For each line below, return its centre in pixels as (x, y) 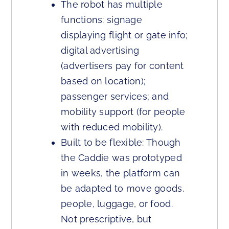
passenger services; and (115, 97)
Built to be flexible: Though (121, 143)
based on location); (104, 81)
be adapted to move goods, (123, 189)
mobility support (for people (123, 112)
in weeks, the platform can (121, 173)
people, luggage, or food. (117, 204)
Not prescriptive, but (106, 219)
